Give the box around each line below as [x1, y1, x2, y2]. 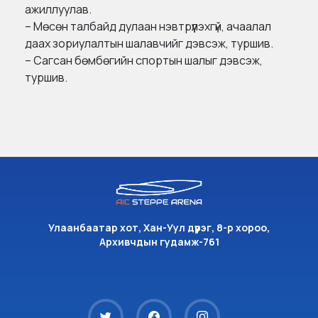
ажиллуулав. [25, 1, 92, 18]
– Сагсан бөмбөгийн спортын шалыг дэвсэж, [25, 53, 263, 69]
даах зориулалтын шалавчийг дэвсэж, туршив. [25, 35, 273, 52]
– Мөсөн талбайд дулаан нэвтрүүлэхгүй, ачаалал [25, 18, 271, 35]
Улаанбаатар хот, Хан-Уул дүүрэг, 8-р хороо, [48, 221, 270, 235]
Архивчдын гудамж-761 [99, 235, 219, 249]
